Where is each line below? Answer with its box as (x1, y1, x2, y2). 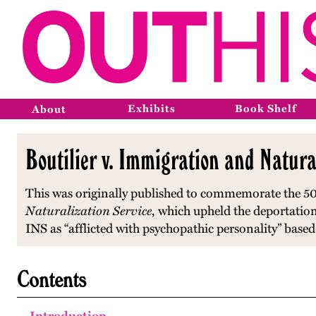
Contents (17, 265, 86, 293)
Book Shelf (235, 102, 296, 115)
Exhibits (128, 102, 176, 115)
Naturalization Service (25, 203, 152, 219)
